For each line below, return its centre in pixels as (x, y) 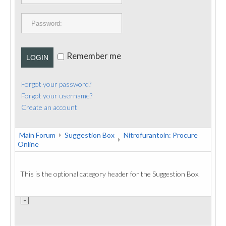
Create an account (49, 107)
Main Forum (37, 135)
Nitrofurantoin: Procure (161, 135)
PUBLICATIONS (49, 9)
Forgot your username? (57, 96)
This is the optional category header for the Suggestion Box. (110, 174)
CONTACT (41, 33)
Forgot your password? (56, 84)
